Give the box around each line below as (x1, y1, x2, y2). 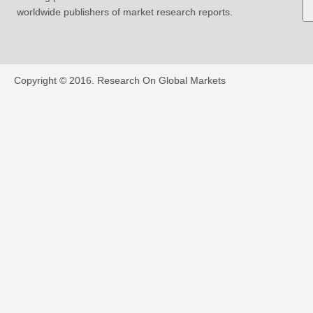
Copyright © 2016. (13, 75, 97, 86)
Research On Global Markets (96, 75, 226, 86)
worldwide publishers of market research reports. (16, 6, 233, 17)
